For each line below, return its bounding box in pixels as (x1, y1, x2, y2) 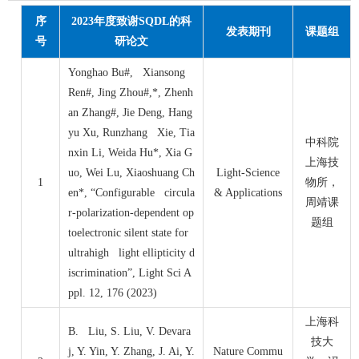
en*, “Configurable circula (68, 187, 195, 200)
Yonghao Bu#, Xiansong (68, 67, 185, 79)
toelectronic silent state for (68, 227, 188, 240)
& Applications (214, 187, 282, 200)
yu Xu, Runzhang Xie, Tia (68, 127, 195, 139)
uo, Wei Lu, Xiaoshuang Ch (68, 167, 195, 179)
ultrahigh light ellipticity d (68, 247, 195, 260)
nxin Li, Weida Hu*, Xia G (68, 147, 192, 159)
